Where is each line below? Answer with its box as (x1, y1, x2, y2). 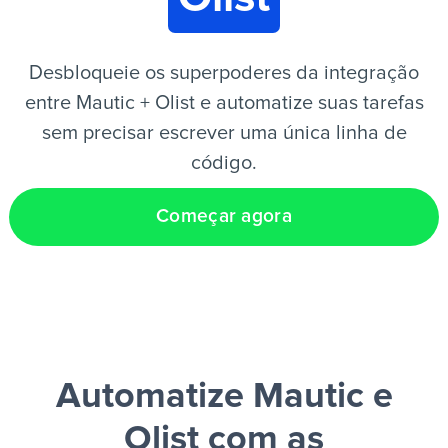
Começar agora (156, 207, 292, 226)
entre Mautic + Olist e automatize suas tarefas (24, 93, 424, 113)
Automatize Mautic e (55, 379, 393, 415)
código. (191, 153, 257, 173)
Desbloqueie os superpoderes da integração (29, 63, 419, 83)
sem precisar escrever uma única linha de (41, 123, 407, 143)
